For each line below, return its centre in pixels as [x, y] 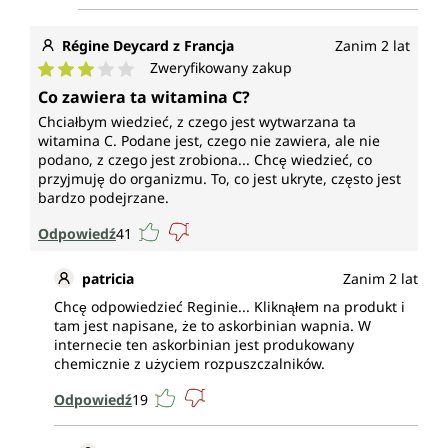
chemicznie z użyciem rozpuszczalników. [189, 364]
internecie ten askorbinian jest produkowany [204, 345]
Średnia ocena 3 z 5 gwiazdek [148, 88]
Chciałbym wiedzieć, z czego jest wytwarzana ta [197, 122]
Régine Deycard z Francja [148, 46]
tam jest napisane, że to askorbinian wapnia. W [212, 326]
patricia [108, 279]
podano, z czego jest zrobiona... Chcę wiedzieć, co [205, 160]
